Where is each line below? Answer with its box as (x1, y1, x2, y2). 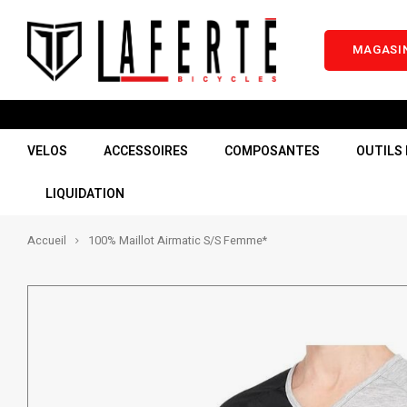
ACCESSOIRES (104, 141, 188, 161)
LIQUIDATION (45, 184, 124, 203)
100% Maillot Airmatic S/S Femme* (88, 233, 267, 249)
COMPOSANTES (224, 141, 320, 161)
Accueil (27, 233, 66, 249)
